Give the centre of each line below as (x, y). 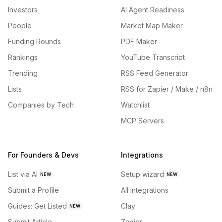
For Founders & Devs (43, 155)
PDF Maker (139, 41)
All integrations (145, 190)
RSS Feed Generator (155, 73)
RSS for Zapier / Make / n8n (167, 89)
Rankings (23, 57)
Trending (23, 73)
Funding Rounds (34, 41)
